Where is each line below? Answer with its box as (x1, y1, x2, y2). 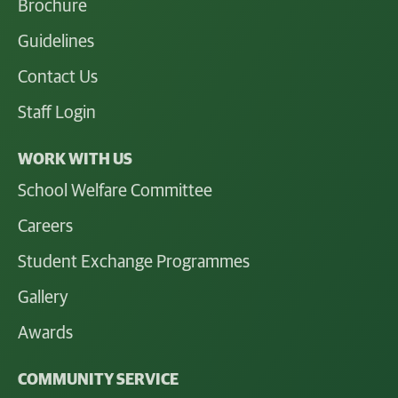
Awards (18, 323, 73, 342)
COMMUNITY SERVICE (18, 371, 179, 388)
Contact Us (18, 68, 98, 86)
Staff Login (18, 103, 96, 122)
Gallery (18, 288, 68, 306)
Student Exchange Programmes (18, 252, 250, 271)
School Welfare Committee (18, 181, 212, 200)
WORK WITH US (18, 151, 132, 168)
